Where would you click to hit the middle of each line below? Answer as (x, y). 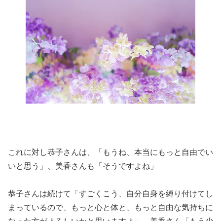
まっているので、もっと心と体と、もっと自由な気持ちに (110, 207)
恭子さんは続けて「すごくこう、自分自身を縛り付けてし (110, 193)
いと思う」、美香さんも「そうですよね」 (83, 166)
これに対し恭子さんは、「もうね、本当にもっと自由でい (110, 152)
